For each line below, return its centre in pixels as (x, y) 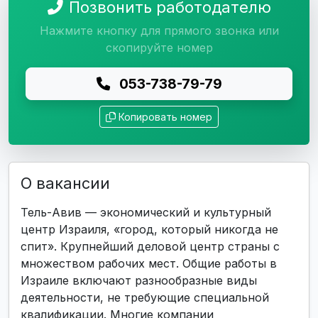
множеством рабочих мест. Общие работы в (149, 263)
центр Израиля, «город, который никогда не (149, 229)
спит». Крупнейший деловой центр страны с (150, 246)
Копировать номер (165, 117)
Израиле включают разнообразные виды (139, 280)
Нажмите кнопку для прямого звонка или (159, 31)
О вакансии (65, 183)
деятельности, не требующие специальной (145, 297)
